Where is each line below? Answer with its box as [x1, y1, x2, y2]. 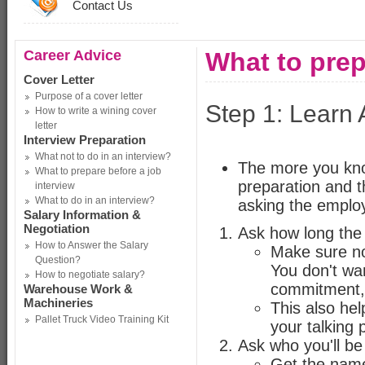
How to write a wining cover [35, 105, 156, 117]
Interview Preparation [24, 133, 146, 147]
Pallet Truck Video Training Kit [35, 314, 169, 325]
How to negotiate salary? [35, 269, 145, 280]
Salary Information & [24, 208, 141, 222]
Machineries [24, 296, 93, 310]
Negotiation [24, 222, 90, 235]
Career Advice [24, 47, 121, 64]
